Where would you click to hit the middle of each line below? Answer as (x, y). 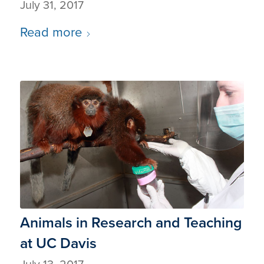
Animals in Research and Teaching (131, 223)
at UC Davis (58, 243)
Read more (51, 32)
